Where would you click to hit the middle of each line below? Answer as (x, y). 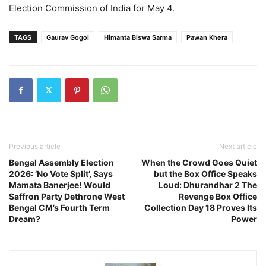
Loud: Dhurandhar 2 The (208, 185)
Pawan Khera (207, 37)
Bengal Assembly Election (61, 162)
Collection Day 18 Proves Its (201, 207)
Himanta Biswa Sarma (138, 37)
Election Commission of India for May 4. (92, 8)
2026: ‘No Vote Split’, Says (61, 173)
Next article (238, 146)
